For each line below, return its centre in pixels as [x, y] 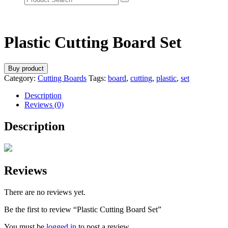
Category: [21, 78]
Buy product [26, 68]
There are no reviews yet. [45, 192]
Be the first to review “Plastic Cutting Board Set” [83, 209]
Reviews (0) [44, 104]
